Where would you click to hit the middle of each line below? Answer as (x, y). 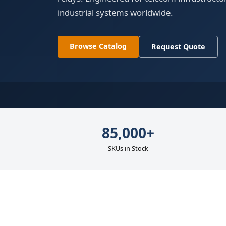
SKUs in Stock (128, 149)
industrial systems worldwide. (115, 13)
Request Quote (178, 47)
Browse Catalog (98, 46)
